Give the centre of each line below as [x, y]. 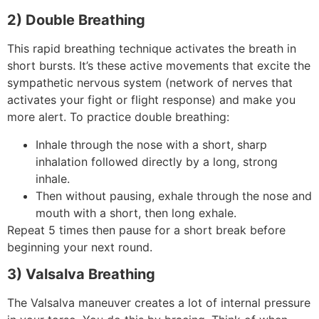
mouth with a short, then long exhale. [136, 213]
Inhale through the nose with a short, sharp [151, 144]
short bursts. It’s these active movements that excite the [159, 66]
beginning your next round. [80, 247]
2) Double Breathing [76, 20]
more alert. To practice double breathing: [118, 117]
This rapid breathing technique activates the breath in [152, 49]
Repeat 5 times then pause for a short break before [146, 230]
